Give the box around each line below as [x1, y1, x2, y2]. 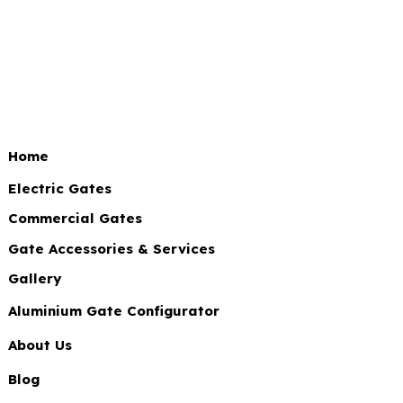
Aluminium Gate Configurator [8, 302, 219, 319]
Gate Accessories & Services [8, 239, 215, 257]
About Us [8, 336, 72, 354]
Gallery [8, 270, 61, 288]
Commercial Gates [8, 210, 142, 228]
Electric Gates [8, 179, 112, 197]
